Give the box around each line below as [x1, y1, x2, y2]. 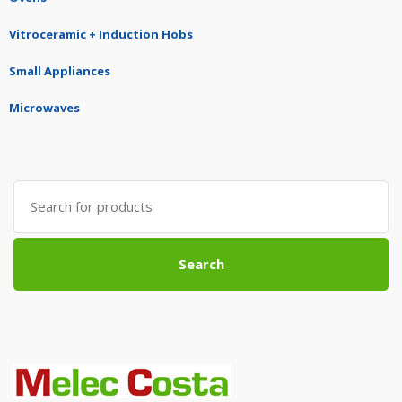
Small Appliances [9, 63, 110, 80]
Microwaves [9, 100, 80, 117]
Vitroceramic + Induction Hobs [9, 26, 193, 43]
